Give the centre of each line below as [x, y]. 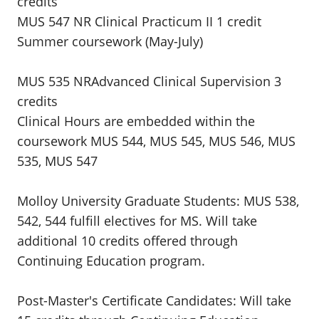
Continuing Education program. [111, 261]
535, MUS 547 [57, 161]
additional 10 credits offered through [127, 241]
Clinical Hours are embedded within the [136, 121]
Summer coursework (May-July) [110, 41]
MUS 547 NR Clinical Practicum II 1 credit [139, 21]
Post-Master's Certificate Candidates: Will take [154, 300]
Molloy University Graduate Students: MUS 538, [158, 201]
